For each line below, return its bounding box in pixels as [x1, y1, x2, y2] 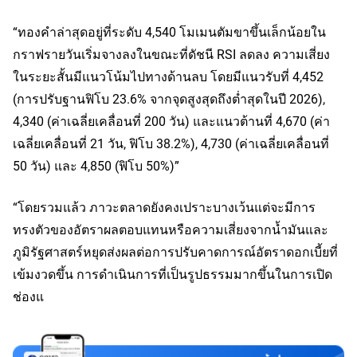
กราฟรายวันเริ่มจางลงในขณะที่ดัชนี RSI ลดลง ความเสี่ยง [13, 45, 330, 62]
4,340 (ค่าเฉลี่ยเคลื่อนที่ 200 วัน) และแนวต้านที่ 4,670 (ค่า [13, 112, 330, 129]
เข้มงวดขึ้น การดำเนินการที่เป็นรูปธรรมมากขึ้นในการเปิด [13, 265, 332, 282]
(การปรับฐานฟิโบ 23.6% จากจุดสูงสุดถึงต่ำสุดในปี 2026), [13, 90, 325, 107]
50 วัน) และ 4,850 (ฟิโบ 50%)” [13, 157, 179, 174]
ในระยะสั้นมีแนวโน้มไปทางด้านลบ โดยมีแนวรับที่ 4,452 [13, 68, 324, 84]
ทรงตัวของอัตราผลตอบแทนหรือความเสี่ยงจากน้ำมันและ [13, 221, 328, 237]
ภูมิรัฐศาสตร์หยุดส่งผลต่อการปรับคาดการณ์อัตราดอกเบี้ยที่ [13, 243, 338, 260]
